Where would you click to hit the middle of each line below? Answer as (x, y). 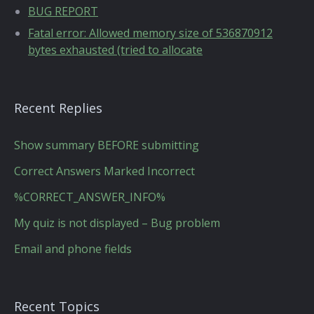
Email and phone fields (73, 249)
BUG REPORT (63, 11)
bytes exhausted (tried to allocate (115, 50)
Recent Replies (58, 108)
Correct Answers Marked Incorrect (104, 171)
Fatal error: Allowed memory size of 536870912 (150, 33)
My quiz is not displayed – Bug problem (117, 223)
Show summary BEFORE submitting (107, 145)
